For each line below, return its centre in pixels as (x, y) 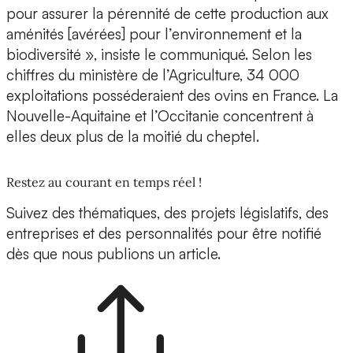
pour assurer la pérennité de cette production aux (167, 14)
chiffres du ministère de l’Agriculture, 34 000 (153, 75)
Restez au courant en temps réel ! (104, 182)
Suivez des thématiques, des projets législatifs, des (167, 213)
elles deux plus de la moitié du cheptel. (133, 137)
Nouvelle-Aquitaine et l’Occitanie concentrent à (160, 116)
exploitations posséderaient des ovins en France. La (172, 96)
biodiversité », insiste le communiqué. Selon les (159, 55)
